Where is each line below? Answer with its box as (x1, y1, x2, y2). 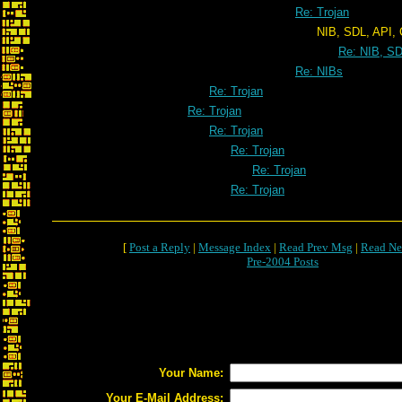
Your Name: (159, 366, 223, 380)
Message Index (198, 240, 271, 254)
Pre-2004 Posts (247, 255, 319, 268)
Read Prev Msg (279, 240, 353, 254)
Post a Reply (129, 240, 190, 254)
